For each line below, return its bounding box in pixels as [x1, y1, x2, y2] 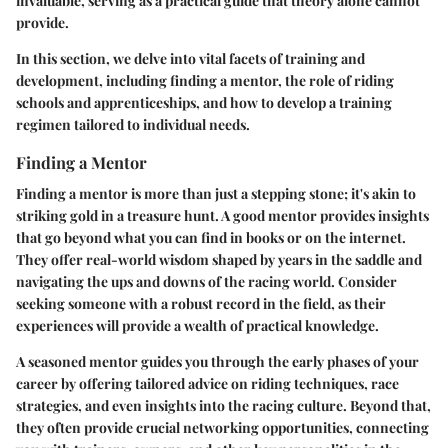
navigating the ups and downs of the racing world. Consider [16, 272, 397, 292]
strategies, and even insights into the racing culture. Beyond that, [16, 396, 431, 416]
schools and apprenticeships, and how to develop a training [16, 93, 392, 113]
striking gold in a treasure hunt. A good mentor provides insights [16, 206, 429, 226]
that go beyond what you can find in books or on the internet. [16, 228, 406, 248]
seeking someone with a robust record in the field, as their [16, 294, 386, 314]
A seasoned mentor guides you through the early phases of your [16, 352, 419, 372]
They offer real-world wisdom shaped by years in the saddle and [16, 250, 422, 270]
